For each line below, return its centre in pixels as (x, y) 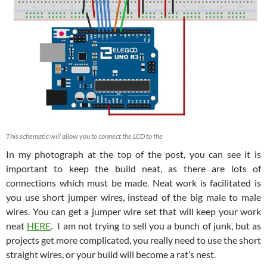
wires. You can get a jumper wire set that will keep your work (133, 211)
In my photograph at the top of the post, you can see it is (133, 154)
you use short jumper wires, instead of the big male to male (133, 197)
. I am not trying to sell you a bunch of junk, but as (156, 225)
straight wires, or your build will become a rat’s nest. (111, 254)
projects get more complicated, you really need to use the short (133, 240)
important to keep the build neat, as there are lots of (133, 168)
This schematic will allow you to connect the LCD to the (84, 136)
